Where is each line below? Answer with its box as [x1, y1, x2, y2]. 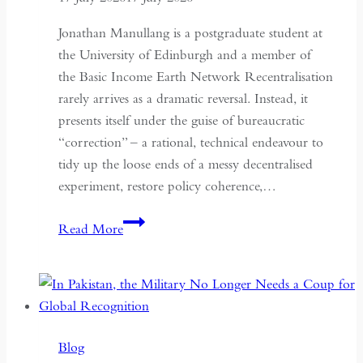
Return [122, 233, 164, 251]
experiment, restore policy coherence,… [58, 177, 276, 194]
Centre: [122, 299, 163, 317]
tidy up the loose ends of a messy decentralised [58, 155, 313, 173]
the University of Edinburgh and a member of [58, 45, 311, 63]
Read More [58, 220, 123, 237]
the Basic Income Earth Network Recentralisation [58, 67, 333, 85]
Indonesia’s [122, 211, 181, 229]
